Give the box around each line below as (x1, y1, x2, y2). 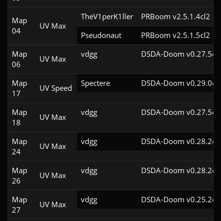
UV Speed (39, 83, 72, 93)
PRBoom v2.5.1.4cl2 (141, 11, 210, 22)
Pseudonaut (81, 30, 121, 40)
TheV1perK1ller (81, 11, 133, 22)
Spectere (81, 78, 110, 88)
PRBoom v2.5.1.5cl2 (141, 30, 210, 40)
